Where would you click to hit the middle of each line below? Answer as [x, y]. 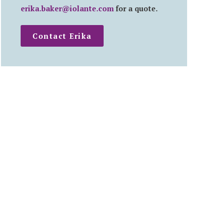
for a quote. [136, 9]
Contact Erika [62, 36]
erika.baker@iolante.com [67, 9]
